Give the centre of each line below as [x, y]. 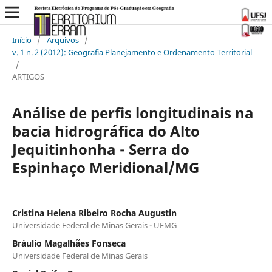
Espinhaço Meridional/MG [105, 167]
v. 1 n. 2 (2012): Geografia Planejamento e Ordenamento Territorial [132, 52]
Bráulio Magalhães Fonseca [69, 243]
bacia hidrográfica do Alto [106, 131]
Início [22, 40]
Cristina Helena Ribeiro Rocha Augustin [94, 212]
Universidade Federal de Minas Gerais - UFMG [94, 225]
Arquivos [63, 40]
